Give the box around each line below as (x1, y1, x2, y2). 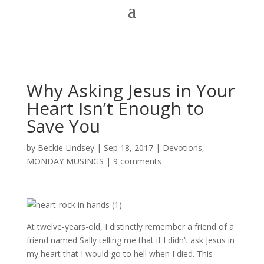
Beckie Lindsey (37, 142, 94, 153)
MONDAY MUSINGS (26, 156, 104, 167)
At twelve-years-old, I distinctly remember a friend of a (26, 221, 234, 232)
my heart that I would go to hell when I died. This (26, 248, 213, 259)
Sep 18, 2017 (103, 142, 153, 153)
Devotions (162, 142, 202, 153)
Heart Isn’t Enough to (26, 96, 204, 120)
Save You (26, 114, 100, 138)
